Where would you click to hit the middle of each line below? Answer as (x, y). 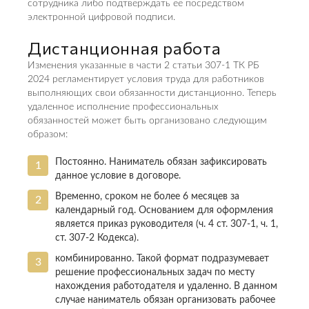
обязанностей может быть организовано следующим (147, 121)
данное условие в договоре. (118, 176)
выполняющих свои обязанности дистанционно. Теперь (152, 93)
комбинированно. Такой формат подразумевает (162, 259)
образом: (48, 134)
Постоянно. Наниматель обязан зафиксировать (161, 162)
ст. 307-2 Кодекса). (97, 238)
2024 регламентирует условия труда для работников (146, 79)
